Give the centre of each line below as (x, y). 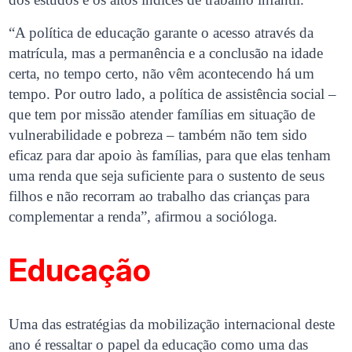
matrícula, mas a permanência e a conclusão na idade (166, 53)
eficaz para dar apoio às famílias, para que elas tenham (170, 155)
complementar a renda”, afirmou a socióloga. (143, 216)
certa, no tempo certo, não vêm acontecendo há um (162, 73)
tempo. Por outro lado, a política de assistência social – (173, 93)
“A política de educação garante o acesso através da (161, 32)
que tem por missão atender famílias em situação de (162, 114)
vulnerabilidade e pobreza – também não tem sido (158, 134)
